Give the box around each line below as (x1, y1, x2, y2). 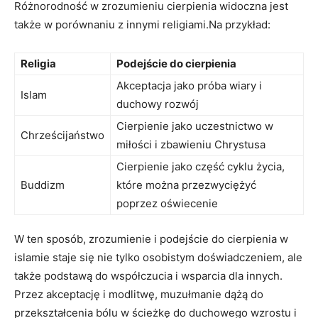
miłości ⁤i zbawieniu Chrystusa (116, 137, 265, 151)
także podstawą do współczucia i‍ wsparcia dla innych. (14, 268, 283, 283)
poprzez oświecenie (116, 196, 218, 210)
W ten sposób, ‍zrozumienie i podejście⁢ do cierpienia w (14, 231, 288, 246)
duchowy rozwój (116, 97, 199, 111)
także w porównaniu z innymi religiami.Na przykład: (14, 17, 270, 31)
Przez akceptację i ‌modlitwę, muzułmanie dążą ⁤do (14, 287, 263, 301)
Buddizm (21, 177, 65, 192)
